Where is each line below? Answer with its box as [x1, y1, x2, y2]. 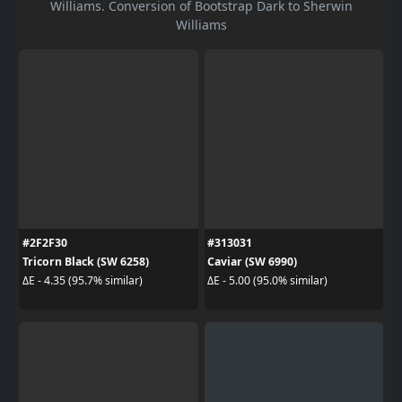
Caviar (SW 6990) [207, 253, 297, 269]
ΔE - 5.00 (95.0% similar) [207, 273, 328, 288]
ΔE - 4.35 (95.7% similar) [22, 273, 143, 288]
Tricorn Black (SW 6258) [22, 253, 149, 269]
